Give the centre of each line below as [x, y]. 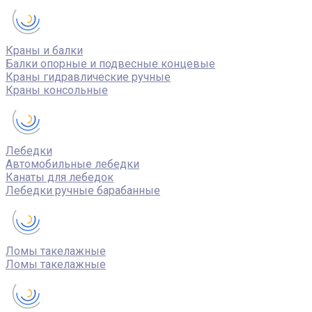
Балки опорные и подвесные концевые [110, 64]
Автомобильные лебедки [72, 164]
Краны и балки [44, 50]
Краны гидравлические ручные [88, 77]
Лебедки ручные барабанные [83, 190]
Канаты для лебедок [60, 177]
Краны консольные [57, 90]
